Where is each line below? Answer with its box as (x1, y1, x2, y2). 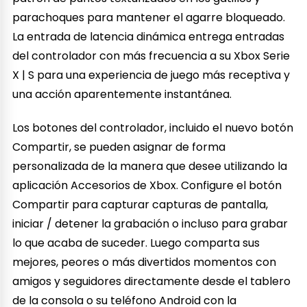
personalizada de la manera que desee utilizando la (12, 158, 288, 174)
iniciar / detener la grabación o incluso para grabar (12, 215, 288, 232)
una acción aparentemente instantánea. (12, 86, 232, 102)
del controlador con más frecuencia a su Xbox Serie (12, 47, 291, 64)
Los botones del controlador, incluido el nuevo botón (12, 119, 294, 136)
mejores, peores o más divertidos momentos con (12, 254, 277, 270)
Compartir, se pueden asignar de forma (12, 138, 226, 155)
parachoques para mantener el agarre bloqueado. (12, 9, 286, 25)
